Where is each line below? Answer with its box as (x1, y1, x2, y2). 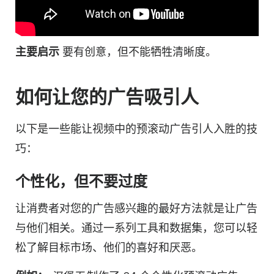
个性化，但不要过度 (15, 172, 147, 190)
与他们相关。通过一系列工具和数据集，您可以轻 (15, 221, 257, 234)
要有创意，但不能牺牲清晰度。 (59, 45, 217, 58)
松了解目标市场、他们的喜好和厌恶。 (15, 240, 202, 254)
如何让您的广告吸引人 (15, 85, 199, 108)
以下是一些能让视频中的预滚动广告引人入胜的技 (15, 122, 257, 135)
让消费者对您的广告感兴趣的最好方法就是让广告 (15, 201, 257, 215)
